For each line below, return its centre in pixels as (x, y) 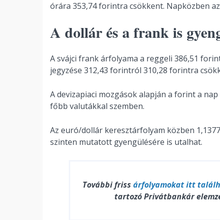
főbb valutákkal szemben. (97, 106)
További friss (108, 185)
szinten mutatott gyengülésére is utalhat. (126, 142)
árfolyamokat (158, 185)
